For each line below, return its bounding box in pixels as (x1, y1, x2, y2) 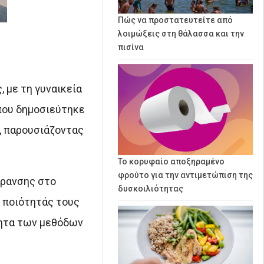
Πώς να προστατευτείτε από (118, 15, 233, 25)
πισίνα (118, 42, 144, 52)
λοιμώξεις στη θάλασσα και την (118, 28, 244, 38)
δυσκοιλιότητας (118, 184, 183, 194)
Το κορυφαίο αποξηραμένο (118, 157, 225, 167)
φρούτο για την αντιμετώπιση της (118, 170, 253, 180)
